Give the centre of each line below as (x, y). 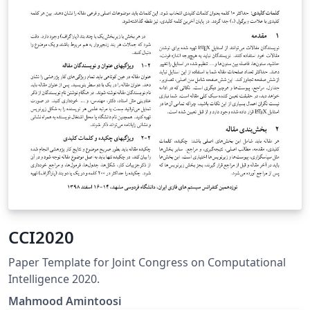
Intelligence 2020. (54, 279)
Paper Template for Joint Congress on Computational (147, 263)
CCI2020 (41, 237)
